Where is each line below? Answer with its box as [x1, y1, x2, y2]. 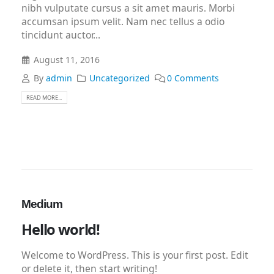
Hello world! [21, 220, 100, 240]
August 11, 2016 [33, 53, 100, 65]
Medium [21, 198, 63, 211]
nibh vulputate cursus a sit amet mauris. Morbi [21, 1, 235, 15]
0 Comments [166, 72, 219, 84]
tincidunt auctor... [21, 28, 100, 42]
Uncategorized [89, 72, 150, 84]
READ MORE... [26, 94, 62, 102]
